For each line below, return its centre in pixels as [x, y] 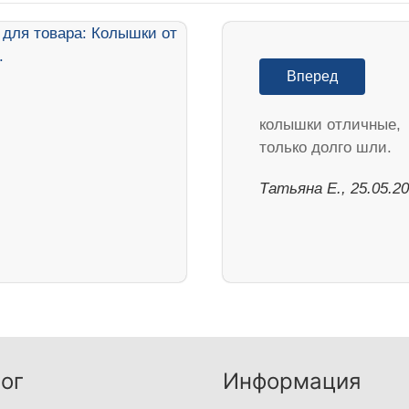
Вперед [312, 76]
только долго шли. [325, 147]
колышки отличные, [330, 124]
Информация [292, 381]
